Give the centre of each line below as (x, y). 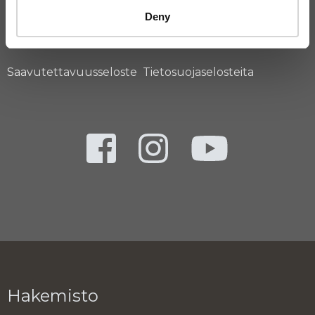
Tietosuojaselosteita (198, 72)
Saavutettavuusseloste (72, 72)
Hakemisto (53, 296)
